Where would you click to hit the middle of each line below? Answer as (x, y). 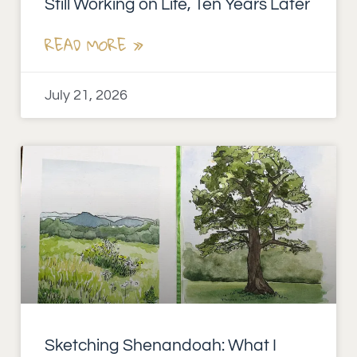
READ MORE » (94, 45)
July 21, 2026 (86, 95)
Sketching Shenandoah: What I (161, 345)
